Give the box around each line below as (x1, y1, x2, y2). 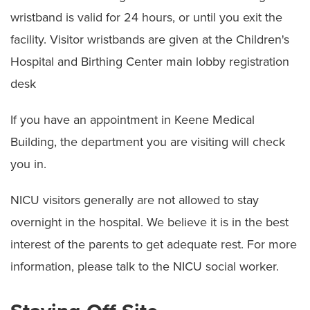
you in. (10, 156, 46, 172)
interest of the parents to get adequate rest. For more (10, 236, 297, 252)
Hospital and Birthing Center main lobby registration (10, 53, 289, 69)
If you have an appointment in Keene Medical (10, 111, 255, 127)
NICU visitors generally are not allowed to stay (10, 192, 259, 208)
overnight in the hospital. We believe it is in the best (10, 214, 289, 230)
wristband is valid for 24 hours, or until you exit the (10, 9, 282, 25)
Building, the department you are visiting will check (10, 134, 285, 149)
